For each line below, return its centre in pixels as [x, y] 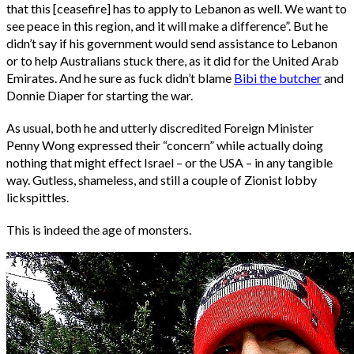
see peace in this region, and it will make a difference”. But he [167, 26]
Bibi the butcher [278, 78]
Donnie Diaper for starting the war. [100, 96]
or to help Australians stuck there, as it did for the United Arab [173, 61]
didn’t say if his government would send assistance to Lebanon [172, 43]
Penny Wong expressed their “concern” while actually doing [165, 145]
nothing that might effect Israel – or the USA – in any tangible [169, 163]
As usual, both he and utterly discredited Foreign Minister [160, 128]
